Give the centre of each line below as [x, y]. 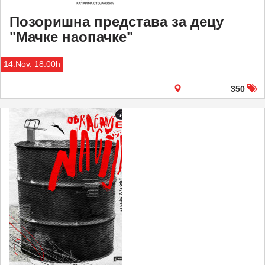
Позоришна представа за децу [117, 22]
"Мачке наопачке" [71, 37]
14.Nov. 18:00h [32, 64]
